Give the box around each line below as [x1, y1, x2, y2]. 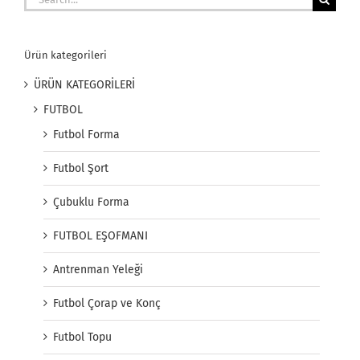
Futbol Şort [53, 162, 108, 176]
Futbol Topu [53, 330, 112, 345]
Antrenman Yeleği [53, 263, 143, 277]
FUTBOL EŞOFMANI [53, 229, 148, 243]
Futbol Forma [53, 128, 120, 142]
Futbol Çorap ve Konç [53, 297, 161, 311]
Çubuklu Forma [53, 195, 129, 210]
